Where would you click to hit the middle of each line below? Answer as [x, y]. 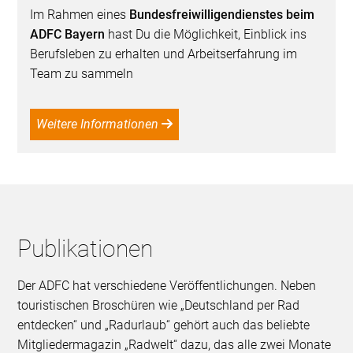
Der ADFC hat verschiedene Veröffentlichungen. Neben [167, 286]
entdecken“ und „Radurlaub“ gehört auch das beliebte [164, 325]
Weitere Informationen [103, 124]
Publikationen [85, 249]
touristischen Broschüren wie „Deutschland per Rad [159, 306]
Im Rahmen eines [80, 15]
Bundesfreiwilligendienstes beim [222, 15]
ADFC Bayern [68, 35]
